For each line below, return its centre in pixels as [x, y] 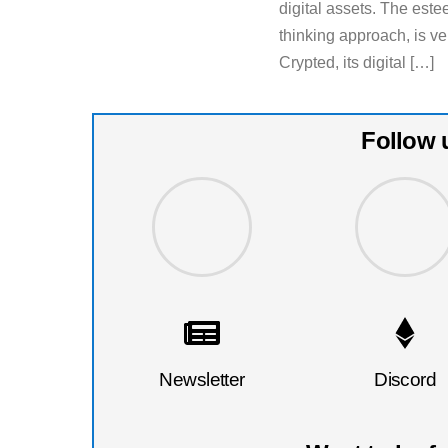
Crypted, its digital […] [357, 63]
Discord [405, 379]
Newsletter [202, 379]
